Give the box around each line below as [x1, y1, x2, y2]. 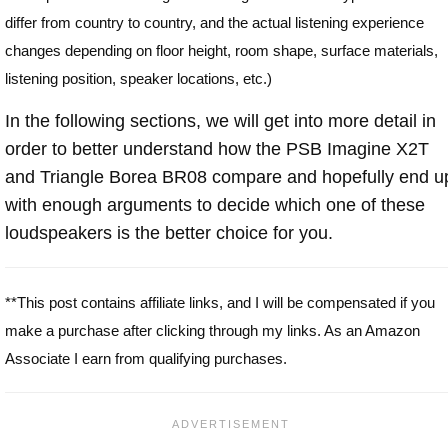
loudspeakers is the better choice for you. [5, 222, 333, 243]
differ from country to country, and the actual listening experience [5, 13, 424, 31]
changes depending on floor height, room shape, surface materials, [5, 41, 438, 59]
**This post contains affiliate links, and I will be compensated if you [5, 293, 435, 311]
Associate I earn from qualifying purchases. [5, 349, 287, 367]
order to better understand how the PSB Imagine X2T [5, 138, 429, 159]
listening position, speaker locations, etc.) [5, 69, 272, 87]
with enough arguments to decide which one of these [5, 194, 425, 215]
